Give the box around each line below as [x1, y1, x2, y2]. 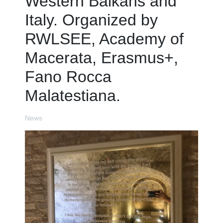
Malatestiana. [25, 86, 120, 105]
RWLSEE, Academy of [25, 29, 184, 48]
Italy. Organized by [25, 10, 158, 29]
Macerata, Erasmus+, [25, 48, 178, 67]
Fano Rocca [25, 67, 111, 86]
